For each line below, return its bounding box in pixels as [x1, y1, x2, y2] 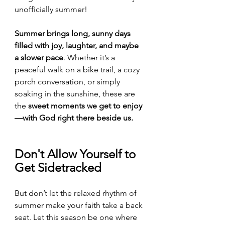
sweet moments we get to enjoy [28, 100, 142, 110]
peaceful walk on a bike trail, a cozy [15, 64, 142, 74]
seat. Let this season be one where [15, 212, 139, 222]
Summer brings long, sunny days [15, 28, 133, 38]
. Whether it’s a [63, 52, 117, 62]
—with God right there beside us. [15, 113, 133, 123]
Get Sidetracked [15, 160, 101, 175]
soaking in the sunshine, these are [15, 88, 137, 98]
